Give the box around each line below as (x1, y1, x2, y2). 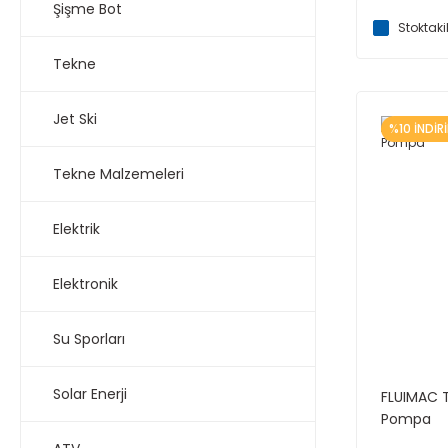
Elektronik (53, 273, 118, 294)
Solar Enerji (53, 383, 127, 404)
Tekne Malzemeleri (53, 163, 184, 184)
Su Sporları (53, 328, 125, 349)
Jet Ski (53, 108, 97, 129)
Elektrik (53, 218, 100, 239)
